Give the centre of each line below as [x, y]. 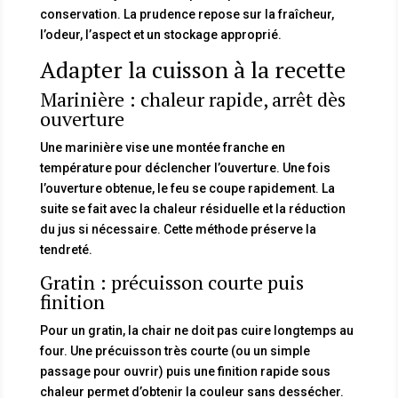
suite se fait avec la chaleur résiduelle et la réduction [192, 208]
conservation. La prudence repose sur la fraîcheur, [187, 14]
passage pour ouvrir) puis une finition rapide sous [185, 371]
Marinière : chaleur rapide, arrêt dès [192, 99]
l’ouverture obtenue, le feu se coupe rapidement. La [187, 188]
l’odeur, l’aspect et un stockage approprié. [160, 34]
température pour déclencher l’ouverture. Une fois [185, 167]
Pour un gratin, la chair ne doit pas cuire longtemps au [196, 330]
